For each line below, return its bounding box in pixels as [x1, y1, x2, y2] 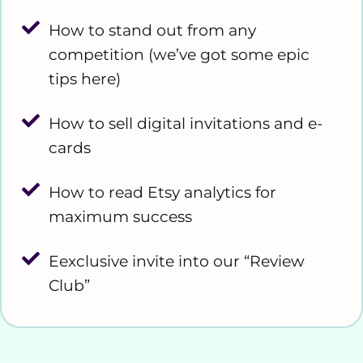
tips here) [48, 70, 121, 89]
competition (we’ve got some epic [48, 45, 310, 65]
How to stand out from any [48, 21, 256, 41]
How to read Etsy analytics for [48, 183, 276, 203]
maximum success [48, 207, 192, 227]
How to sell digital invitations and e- [48, 114, 322, 134]
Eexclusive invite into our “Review [48, 252, 305, 271]
